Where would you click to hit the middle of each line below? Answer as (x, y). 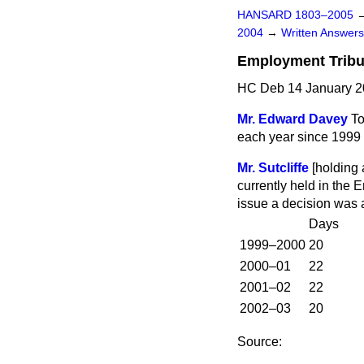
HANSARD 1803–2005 (295, 15)
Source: (260, 342)
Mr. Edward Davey (292, 119)
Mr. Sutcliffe (273, 168)
